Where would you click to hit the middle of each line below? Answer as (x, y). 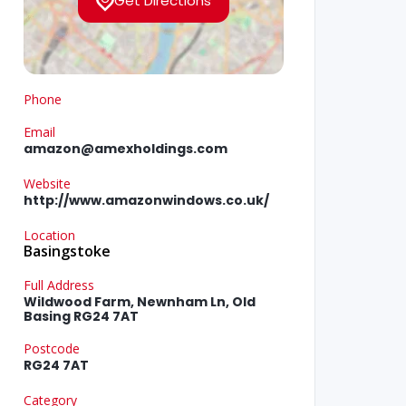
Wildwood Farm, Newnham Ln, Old (139, 302)
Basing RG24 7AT (81, 317)
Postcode (51, 349)
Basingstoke (67, 251)
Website (47, 184)
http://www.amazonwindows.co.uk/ (146, 201)
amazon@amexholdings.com (125, 149)
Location (49, 236)
